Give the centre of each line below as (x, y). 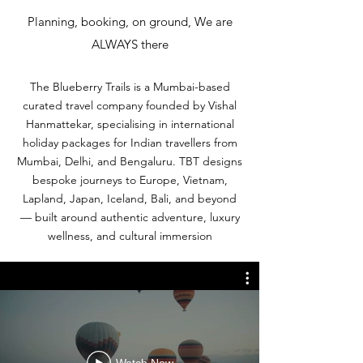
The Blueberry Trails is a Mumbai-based (130, 87)
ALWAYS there (130, 44)
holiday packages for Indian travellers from (130, 143)
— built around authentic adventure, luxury (130, 217)
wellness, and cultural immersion (130, 236)
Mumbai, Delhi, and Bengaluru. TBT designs (130, 161)
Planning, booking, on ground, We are (130, 21)
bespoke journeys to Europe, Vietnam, (130, 180)
